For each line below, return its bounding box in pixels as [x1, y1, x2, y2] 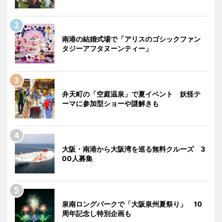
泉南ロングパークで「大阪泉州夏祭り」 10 [62, 199, 202, 208]
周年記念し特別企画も [62, 209, 131, 218]
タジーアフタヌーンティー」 [62, 44, 152, 53]
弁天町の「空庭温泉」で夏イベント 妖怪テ [62, 89, 201, 98]
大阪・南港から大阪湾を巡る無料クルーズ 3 [62, 144, 205, 153]
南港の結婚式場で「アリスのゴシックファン [62, 34, 201, 43]
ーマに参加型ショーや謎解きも [62, 99, 159, 108]
